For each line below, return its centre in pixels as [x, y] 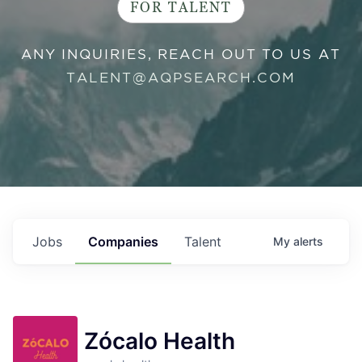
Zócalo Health [160, 341]
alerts [308, 241]
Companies [123, 242]
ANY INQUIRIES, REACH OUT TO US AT [181, 54]
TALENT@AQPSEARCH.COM [181, 78]
